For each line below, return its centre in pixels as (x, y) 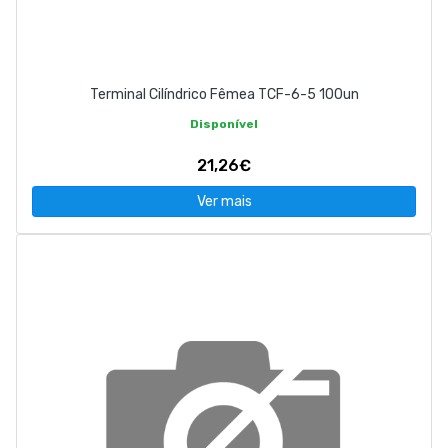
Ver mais (224, 202)
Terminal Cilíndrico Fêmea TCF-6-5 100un (224, 95)
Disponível (224, 124)
